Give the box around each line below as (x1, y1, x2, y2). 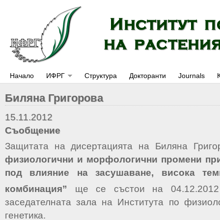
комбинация (5, 184, 62, 194)
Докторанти (129, 72, 166, 80)
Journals (178, 72, 205, 80)
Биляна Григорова (5, 92, 103, 104)
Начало (10, 72, 34, 80)
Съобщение (5, 125, 60, 136)
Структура (84, 72, 117, 80)
